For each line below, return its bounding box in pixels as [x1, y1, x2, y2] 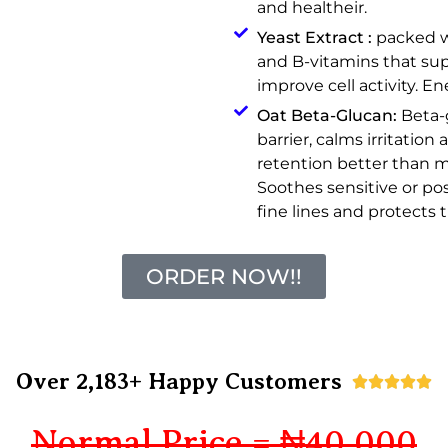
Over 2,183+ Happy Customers [16, 367, 342, 394]
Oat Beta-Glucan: [256, 105, 397, 125]
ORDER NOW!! [146, 263, 302, 289]
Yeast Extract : [256, 27, 372, 47]
